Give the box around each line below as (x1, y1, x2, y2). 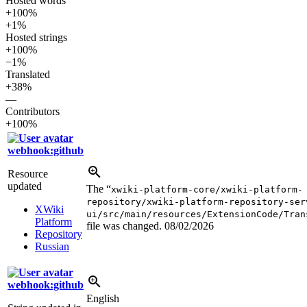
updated (8, 180, 42, 192)
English (86, 292, 119, 304)
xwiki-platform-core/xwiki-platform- (111, 184, 303, 195)
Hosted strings (5, 31, 67, 43)
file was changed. (86, 219, 164, 232)
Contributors (5, 105, 60, 117)
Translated (5, 68, 50, 80)
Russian (35, 240, 69, 252)
